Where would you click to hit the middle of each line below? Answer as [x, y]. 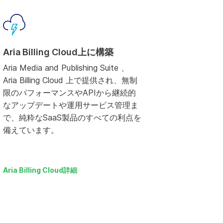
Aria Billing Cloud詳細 [40, 170]
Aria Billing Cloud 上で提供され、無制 [70, 80]
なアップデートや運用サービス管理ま [71, 105]
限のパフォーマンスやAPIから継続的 [70, 93]
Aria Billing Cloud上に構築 [58, 52]
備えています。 [31, 130]
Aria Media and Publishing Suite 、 [66, 68]
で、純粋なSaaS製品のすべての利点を [72, 118]
